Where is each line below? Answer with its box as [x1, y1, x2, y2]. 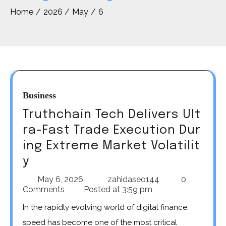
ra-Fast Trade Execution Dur [23, 124, 201, 137]
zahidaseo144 [105, 174, 161, 184]
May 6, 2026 [37, 174, 83, 184]
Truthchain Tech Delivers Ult [23, 108, 201, 121]
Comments [23, 184, 67, 194]
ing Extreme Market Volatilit [23, 139, 200, 152]
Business [23, 90, 56, 100]
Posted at [82, 184, 122, 194]
